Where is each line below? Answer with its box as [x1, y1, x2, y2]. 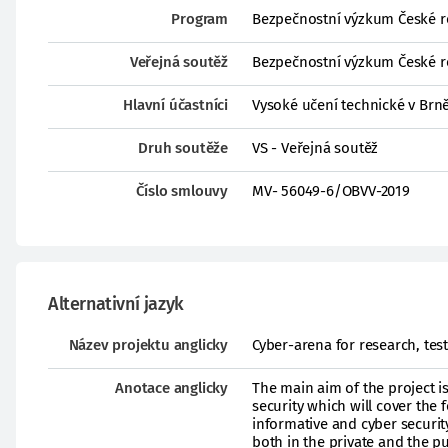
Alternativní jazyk [48, 293, 184, 315]
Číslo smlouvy [135, 182, 228, 200]
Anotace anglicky [115, 379, 228, 397]
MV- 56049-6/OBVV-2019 [252, 182, 410, 200]
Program [171, 10, 228, 28]
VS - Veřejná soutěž [252, 139, 379, 157]
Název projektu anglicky [68, 336, 228, 354]
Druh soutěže [138, 139, 228, 157]
